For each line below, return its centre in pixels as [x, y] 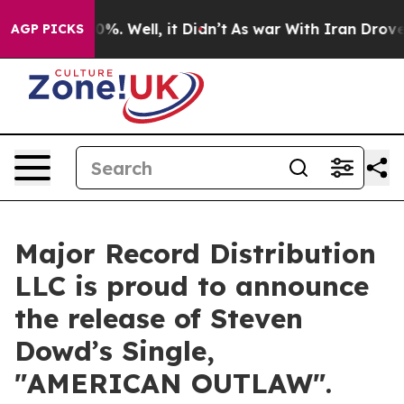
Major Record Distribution [195, 253]
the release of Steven [159, 318]
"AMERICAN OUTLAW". [173, 383]
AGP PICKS [47, 29]
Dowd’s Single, [115, 351]
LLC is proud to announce [192, 286]
